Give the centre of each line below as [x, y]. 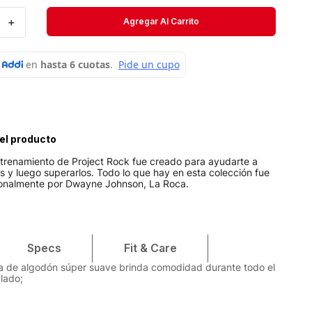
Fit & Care [151, 248]
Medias [50, 35]
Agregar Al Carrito [161, 21]
